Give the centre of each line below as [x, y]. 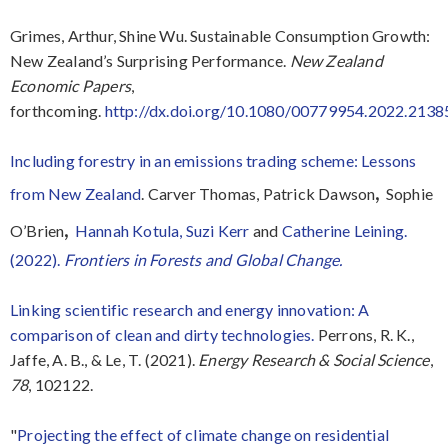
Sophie [409, 194]
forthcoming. [57, 111]
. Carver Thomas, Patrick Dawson [258, 194]
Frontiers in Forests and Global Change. [203, 260]
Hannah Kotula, [130, 231]
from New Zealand [76, 194]
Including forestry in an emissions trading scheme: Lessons [213, 161]
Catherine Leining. [344, 231]
